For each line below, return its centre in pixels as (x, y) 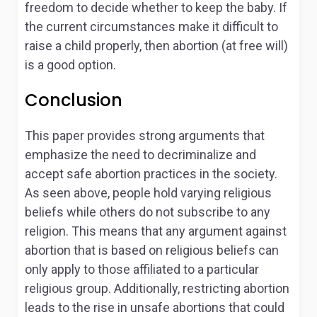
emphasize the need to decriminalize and (140, 155)
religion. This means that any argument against (156, 231)
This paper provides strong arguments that (145, 136)
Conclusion (74, 100)
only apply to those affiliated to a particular (142, 269)
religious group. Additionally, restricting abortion (157, 288)
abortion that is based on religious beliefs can (152, 250)
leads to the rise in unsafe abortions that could (155, 307)
